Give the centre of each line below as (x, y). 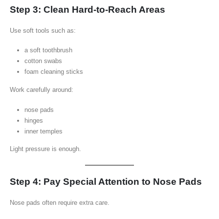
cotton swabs (43, 61)
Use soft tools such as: (43, 30)
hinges (33, 120)
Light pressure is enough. (45, 149)
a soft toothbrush (48, 50)
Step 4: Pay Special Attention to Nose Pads (106, 182)
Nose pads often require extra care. (60, 203)
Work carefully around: (42, 89)
